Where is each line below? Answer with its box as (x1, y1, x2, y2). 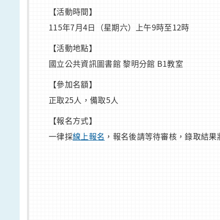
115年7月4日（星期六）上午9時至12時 (49, 21, 190, 33)
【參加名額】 (49, 78, 97, 90)
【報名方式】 (49, 114, 97, 127)
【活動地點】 (49, 42, 97, 54)
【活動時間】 (49, 5, 97, 18)
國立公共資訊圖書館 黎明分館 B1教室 (49, 57, 184, 70)
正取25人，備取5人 (49, 94, 119, 106)
